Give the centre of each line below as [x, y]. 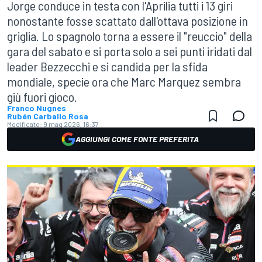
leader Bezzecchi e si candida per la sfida [107, 66]
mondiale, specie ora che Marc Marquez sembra [124, 81]
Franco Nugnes [37, 108]
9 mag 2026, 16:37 [71, 124]
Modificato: [25, 124]
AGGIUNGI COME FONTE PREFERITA [137, 139]
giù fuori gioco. [42, 96]
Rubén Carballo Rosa [48, 116]
